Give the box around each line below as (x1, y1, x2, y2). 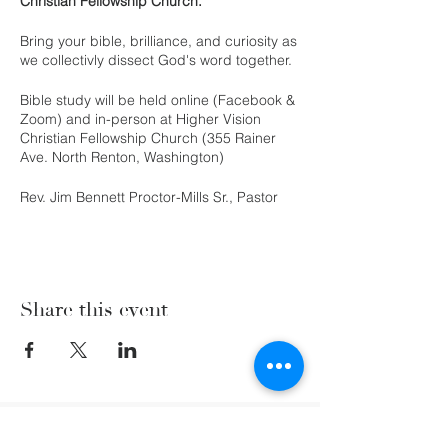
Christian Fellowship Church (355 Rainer (20, 129, 276, 148)
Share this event (20, 297, 168, 324)
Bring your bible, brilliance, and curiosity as (20, 32, 297, 51)
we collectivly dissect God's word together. (20, 51, 292, 70)
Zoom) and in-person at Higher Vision (20, 110, 261, 129)
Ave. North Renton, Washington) (20, 148, 224, 167)
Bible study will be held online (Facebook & (20, 91, 295, 110)
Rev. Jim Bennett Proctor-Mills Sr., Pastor (20, 188, 278, 207)
